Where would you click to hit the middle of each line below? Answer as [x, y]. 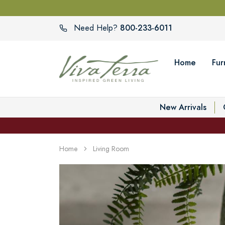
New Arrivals [183, 107]
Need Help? [96, 28]
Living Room [111, 149]
